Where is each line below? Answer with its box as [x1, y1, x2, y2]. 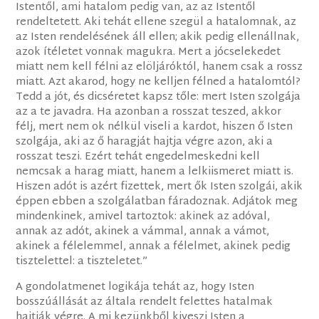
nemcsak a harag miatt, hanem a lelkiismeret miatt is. [16, 162, 294, 182]
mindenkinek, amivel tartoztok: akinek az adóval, [16, 207, 271, 227]
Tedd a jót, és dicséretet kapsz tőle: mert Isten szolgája [16, 88, 301, 108]
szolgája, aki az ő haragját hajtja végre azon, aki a [16, 132, 273, 152]
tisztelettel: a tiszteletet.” [16, 252, 148, 272]
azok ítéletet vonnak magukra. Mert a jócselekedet [16, 43, 281, 63]
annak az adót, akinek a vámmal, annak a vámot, [16, 222, 270, 242]
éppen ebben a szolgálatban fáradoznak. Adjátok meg [16, 192, 298, 212]
